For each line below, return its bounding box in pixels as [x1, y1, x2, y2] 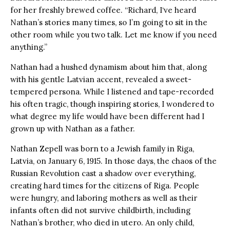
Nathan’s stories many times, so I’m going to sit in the [10, 17, 207, 27]
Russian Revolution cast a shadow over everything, [10, 168, 196, 178]
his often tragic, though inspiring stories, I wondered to [10, 99, 214, 109]
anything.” [10, 42, 47, 52]
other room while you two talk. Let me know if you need [10, 29, 217, 40]
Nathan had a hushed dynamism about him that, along [10, 62, 207, 72]
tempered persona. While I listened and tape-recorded [10, 86, 214, 97]
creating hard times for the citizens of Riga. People [10, 180, 199, 190]
